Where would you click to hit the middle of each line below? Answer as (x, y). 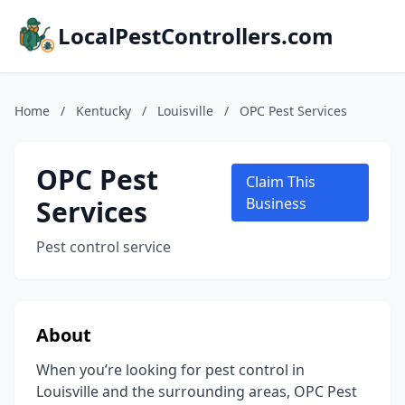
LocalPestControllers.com (196, 36)
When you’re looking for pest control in (170, 370)
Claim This (280, 182)
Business (276, 203)
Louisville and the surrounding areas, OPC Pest (197, 391)
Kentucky (104, 111)
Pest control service (104, 247)
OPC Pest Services (293, 111)
